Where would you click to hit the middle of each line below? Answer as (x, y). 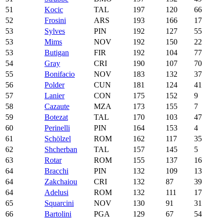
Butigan (57, 52)
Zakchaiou (61, 181)
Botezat (56, 117)
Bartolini (58, 214)
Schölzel (58, 138)
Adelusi (56, 192)
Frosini (55, 20)
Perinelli (57, 128)
